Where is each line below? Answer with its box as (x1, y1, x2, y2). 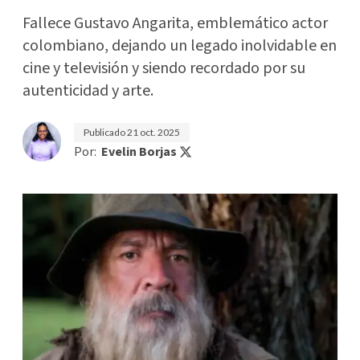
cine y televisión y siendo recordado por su (22, 57, 305, 80)
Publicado (84, 126, 127, 138)
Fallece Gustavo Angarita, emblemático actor (22, 12, 328, 35)
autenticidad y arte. (22, 80, 153, 102)
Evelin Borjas (101, 143, 177, 161)
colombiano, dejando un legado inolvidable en (22, 35, 337, 57)
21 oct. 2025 (127, 126, 180, 138)
